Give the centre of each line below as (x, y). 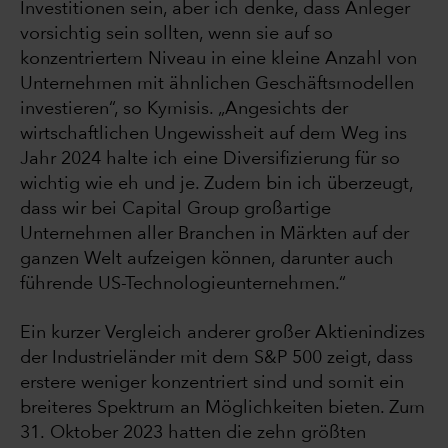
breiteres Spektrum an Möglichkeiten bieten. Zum (222, 408)
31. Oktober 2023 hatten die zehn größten (193, 433)
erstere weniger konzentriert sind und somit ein (212, 383)
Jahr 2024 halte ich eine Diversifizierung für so (210, 159)
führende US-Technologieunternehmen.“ (183, 284)
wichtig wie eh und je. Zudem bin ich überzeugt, (216, 184)
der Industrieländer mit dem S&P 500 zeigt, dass (216, 358)
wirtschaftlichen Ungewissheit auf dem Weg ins (213, 134)
